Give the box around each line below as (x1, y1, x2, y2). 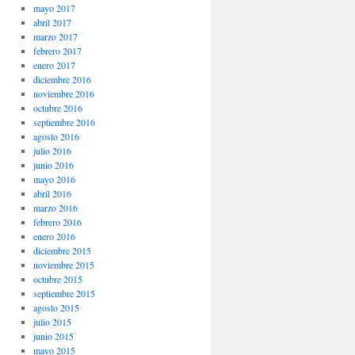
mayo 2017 (32, 2, 75, 15)
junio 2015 (32, 330, 74, 343)
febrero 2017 (32, 44, 82, 58)
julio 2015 (32, 315, 71, 329)
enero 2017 (32, 59, 75, 72)
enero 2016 (32, 230, 75, 243)
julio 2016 (32, 144, 71, 158)
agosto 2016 (32, 130, 79, 143)
